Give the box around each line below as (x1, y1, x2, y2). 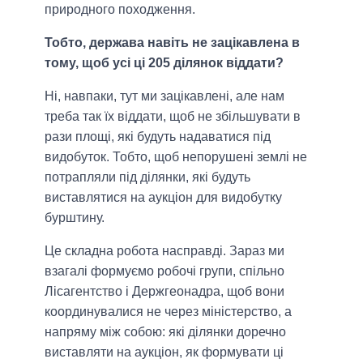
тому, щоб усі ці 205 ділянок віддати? (45, 56, 284, 70)
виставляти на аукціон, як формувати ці (45, 345, 284, 360)
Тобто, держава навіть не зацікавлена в (45, 36, 300, 50)
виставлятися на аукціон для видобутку (45, 190, 282, 205)
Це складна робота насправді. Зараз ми (45, 244, 284, 258)
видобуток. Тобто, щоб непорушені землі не (45, 150, 307, 164)
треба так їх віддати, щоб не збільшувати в (45, 109, 301, 124)
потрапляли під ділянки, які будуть (45, 170, 250, 185)
